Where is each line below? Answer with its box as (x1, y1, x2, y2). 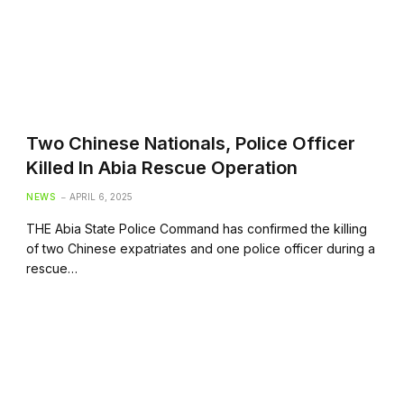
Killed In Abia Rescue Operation (26, 156, 298, 179)
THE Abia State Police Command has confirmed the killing (26, 220, 368, 236)
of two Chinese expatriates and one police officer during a (26, 240, 376, 256)
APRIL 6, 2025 (69, 190, 133, 202)
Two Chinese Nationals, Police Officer (26, 132, 356, 154)
